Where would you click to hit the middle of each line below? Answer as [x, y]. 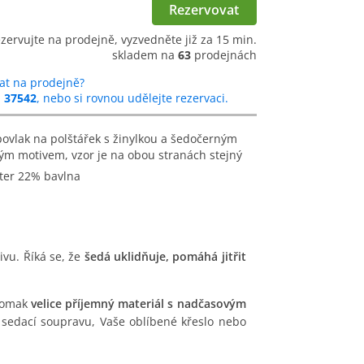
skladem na [145, 55]
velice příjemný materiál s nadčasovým [139, 304]
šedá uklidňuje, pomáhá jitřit [165, 257]
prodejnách [224, 55]
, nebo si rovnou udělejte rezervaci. [132, 98]
